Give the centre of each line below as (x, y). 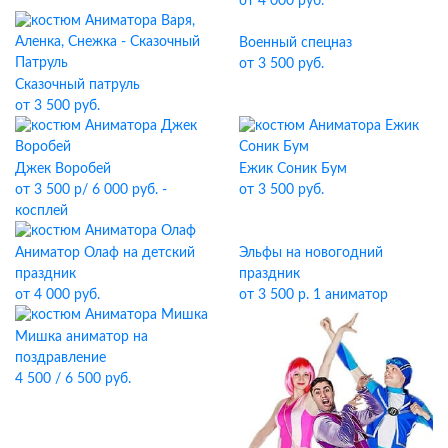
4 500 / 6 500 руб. (73, 379)
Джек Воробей (63, 168)
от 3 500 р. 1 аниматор (313, 294)
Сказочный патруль (77, 84)
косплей (41, 210)
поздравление (60, 358)
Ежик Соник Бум (293, 168)
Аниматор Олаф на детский (105, 253)
